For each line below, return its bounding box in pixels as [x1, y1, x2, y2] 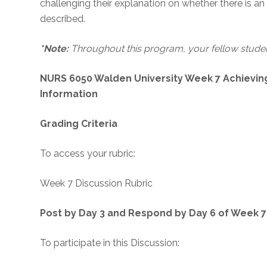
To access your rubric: [40, 148, 136, 159]
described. [40, 13, 86, 24]
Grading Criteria [40, 118, 118, 129]
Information [40, 88, 98, 100]
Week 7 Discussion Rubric [40, 178, 153, 189]
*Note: [40, 43, 69, 54]
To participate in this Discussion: [40, 237, 180, 249]
